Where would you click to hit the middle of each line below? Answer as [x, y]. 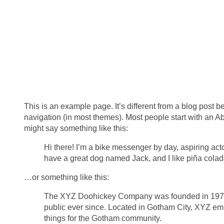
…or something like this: [66, 177]
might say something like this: [76, 128]
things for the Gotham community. [103, 218]
